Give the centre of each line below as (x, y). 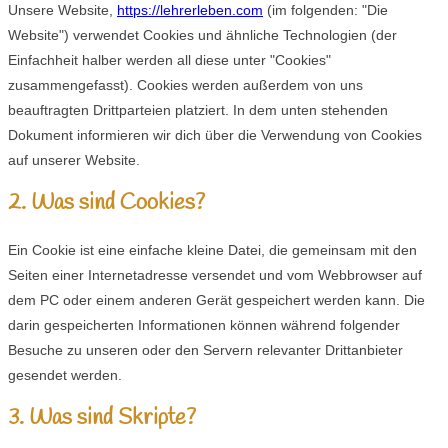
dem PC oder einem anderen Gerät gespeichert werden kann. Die (216, 299)
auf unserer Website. (74, 159)
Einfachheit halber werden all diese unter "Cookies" (169, 59)
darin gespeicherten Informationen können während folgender (204, 324)
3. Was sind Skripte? (102, 417)
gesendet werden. (65, 374)
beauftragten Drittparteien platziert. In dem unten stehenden (198, 109)
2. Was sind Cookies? (106, 202)
